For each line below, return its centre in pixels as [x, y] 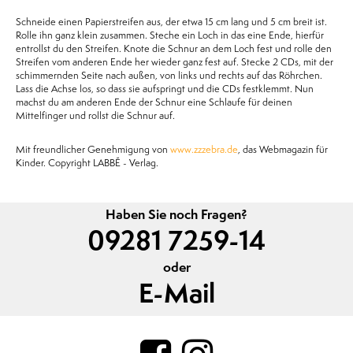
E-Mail [176, 294]
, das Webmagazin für [283, 149]
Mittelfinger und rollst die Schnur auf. [95, 115]
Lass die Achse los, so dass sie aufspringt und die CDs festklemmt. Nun [165, 89]
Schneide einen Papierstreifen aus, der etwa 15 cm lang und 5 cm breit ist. [171, 22]
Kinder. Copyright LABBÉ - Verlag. [87, 163]
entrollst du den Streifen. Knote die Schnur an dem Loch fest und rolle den [174, 48]
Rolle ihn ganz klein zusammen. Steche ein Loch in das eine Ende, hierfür [170, 35]
